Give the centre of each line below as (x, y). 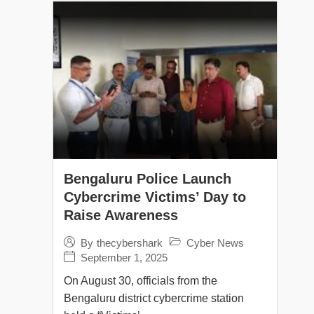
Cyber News (215, 243)
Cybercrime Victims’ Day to (155, 197)
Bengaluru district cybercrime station (154, 298)
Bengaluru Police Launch (148, 178)
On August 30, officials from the (141, 280)
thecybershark (130, 243)
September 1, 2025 (124, 258)
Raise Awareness (121, 215)
